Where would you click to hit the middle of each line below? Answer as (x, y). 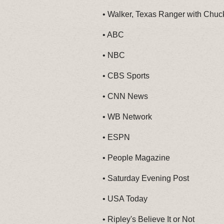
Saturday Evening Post (148, 178)
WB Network (130, 117)
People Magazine (139, 158)
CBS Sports (128, 76)
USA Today (127, 199)
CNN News (128, 96)
